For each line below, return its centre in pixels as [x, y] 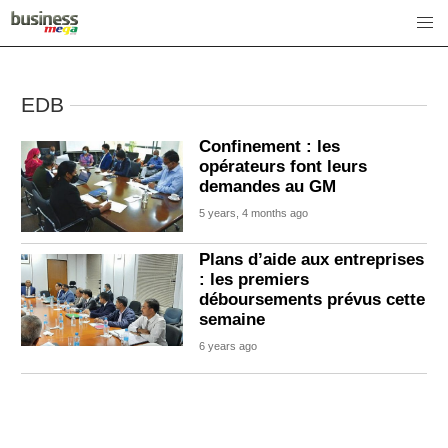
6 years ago [228, 346]
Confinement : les [270, 146]
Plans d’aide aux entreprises [312, 260]
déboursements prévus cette [312, 300]
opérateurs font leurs [283, 166]
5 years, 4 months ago [254, 213]
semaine [232, 320]
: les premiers [254, 280]
